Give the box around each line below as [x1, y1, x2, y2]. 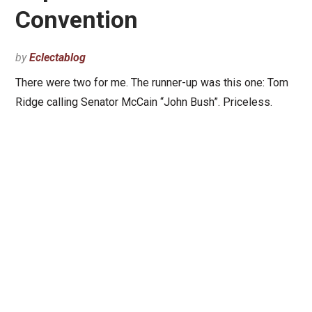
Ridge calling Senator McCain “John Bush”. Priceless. [15, 95, 272, 109]
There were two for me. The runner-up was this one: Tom [15, 76, 288, 90]
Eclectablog [29, 51, 86, 65]
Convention [15, 6, 138, 34]
